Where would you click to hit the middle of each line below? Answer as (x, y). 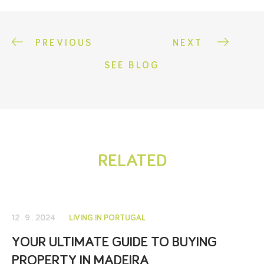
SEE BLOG (132, 65)
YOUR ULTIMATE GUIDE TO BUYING (114, 242)
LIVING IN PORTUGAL (107, 218)
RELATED (132, 161)
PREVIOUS (64, 43)
